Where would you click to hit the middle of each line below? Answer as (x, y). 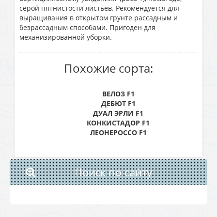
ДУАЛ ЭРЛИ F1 (118, 113)
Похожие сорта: (108, 68)
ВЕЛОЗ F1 (118, 94)
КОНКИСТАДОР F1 (118, 123)
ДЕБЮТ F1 (118, 103)
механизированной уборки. (66, 37)
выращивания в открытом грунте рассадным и (99, 18)
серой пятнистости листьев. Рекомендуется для (99, 8)
